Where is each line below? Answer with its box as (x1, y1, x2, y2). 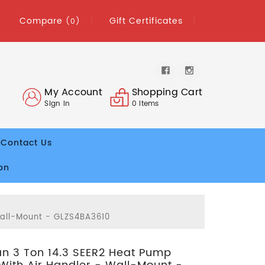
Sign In (44, 98, 70, 109)
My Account (44, 84, 102, 100)
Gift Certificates (109, 14, 183, 28)
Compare (20, 14, 66, 28)
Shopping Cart (131, 84, 203, 100)
